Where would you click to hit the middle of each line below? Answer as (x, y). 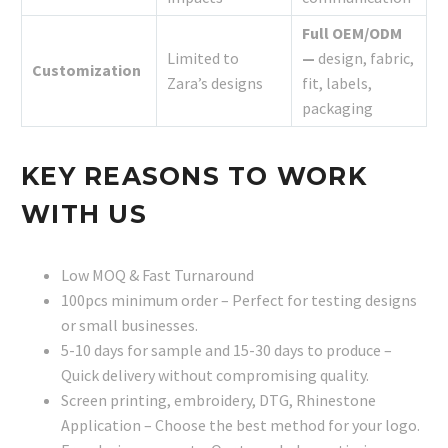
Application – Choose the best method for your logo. (240, 424)
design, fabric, (364, 57)
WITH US (84, 213)
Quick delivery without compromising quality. (215, 374)
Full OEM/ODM (352, 32)
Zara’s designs (215, 82)
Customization (86, 69)
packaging (337, 107)
